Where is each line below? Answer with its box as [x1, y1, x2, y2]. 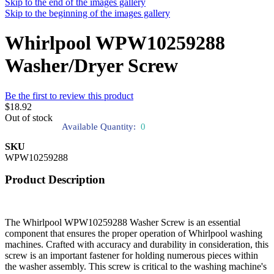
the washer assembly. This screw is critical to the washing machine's [5, 261, 267, 272]
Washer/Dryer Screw [5, 54, 178, 77]
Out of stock [5, 112, 53, 123]
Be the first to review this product [5, 90, 133, 101]
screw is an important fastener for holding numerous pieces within [5, 250, 258, 261]
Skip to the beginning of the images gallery [5, 8, 170, 18]
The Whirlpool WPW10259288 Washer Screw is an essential [5, 217, 240, 228]
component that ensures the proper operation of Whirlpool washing [5, 228, 262, 239]
